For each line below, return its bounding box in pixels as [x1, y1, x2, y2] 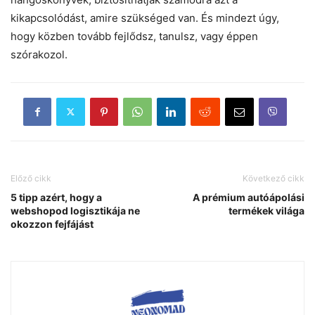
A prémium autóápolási [193, 191, 304, 203]
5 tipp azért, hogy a [11, 191, 102, 203]
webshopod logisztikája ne [11, 204, 140, 217]
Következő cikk [243, 172, 304, 184]
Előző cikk [11, 172, 51, 184]
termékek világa [229, 204, 304, 217]
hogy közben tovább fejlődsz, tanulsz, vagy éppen [11, 29, 258, 43]
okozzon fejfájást [11, 217, 94, 230]
